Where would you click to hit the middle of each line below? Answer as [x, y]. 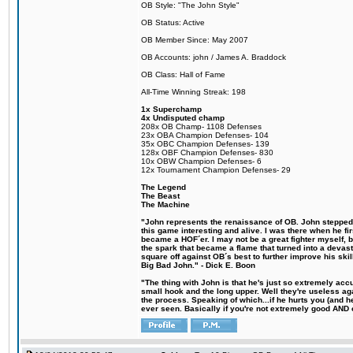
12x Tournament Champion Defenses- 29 [216, 170]
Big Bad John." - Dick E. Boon [198, 265]
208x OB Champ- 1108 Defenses [201, 126]
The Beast [160, 196]
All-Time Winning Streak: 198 [193, 92]
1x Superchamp [171, 109]
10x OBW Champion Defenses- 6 [201, 161]
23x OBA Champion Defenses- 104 [205, 135]
